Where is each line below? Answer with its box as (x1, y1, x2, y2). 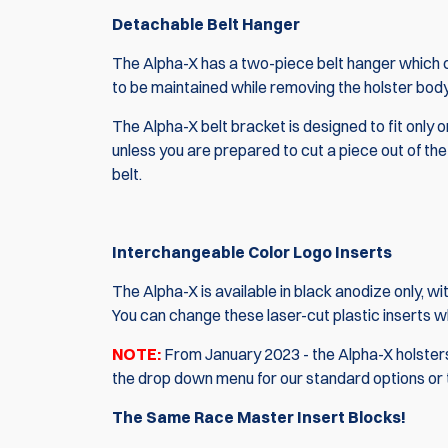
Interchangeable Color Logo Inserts (112, 242, 392, 263)
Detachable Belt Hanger (112, 14, 300, 35)
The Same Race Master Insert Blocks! (112, 407, 406, 428)
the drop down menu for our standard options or (112, 368, 446, 389)
